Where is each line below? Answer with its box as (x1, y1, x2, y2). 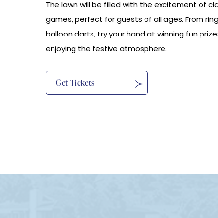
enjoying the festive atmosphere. (45, 43, 167, 54)
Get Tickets (55, 77, 95, 88)
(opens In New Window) (55, 63, 80, 72)
